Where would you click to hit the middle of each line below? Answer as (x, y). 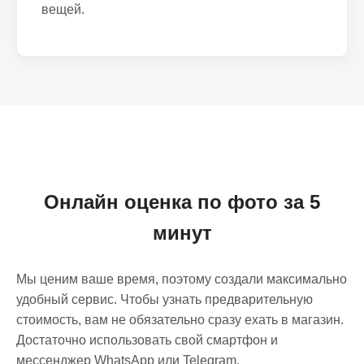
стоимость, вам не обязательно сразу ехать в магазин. (180, 320)
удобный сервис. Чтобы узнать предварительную (165, 299)
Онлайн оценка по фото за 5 (182, 202)
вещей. (63, 9)
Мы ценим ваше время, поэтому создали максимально (182, 279)
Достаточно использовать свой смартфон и (147, 340)
